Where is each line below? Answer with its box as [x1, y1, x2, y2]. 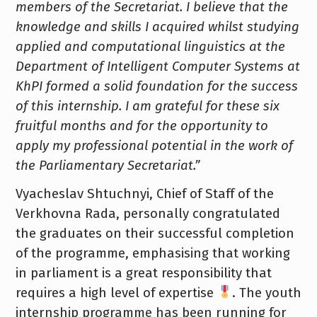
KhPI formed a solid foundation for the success [15, 78, 298, 94]
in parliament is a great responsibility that [15, 265, 272, 281]
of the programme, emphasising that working [15, 245, 290, 261]
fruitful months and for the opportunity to [15, 117, 268, 134]
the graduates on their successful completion [15, 225, 294, 241]
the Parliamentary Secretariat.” [15, 157, 200, 173]
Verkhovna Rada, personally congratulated [15, 205, 280, 221]
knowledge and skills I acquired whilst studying [15, 18, 299, 35]
